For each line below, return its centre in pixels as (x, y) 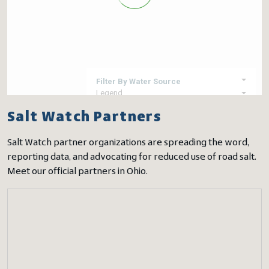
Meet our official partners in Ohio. (77, 172)
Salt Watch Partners (84, 118)
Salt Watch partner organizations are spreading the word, (128, 143)
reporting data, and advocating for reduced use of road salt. (132, 157)
